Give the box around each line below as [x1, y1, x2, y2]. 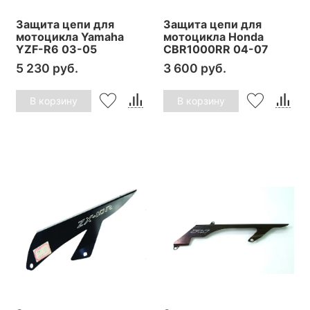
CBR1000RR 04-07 [163, 42, 268, 56]
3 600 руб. [163, 60, 226, 75]
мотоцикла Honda [163, 29, 264, 44]
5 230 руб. [16, 60, 78, 75]
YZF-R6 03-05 [16, 42, 97, 56]
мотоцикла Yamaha [16, 29, 124, 44]
